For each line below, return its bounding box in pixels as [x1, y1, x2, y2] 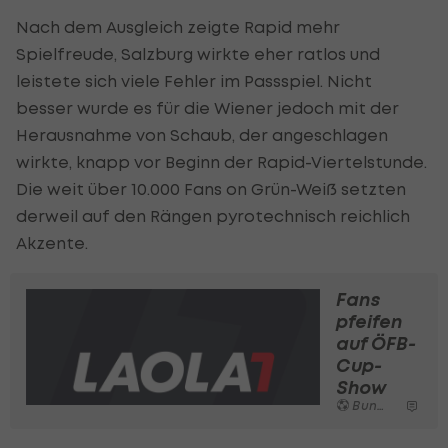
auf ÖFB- [336, 332, 416, 356]
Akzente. [16, 233, 88, 254]
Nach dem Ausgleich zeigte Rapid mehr [16, 17, 340, 38]
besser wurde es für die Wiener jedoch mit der [16, 98, 399, 119]
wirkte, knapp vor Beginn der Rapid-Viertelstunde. [16, 152, 427, 173]
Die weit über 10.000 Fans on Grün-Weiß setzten [16, 179, 406, 200]
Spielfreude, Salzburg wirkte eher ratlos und [16, 44, 380, 65]
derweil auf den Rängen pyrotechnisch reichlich [16, 206, 410, 227]
